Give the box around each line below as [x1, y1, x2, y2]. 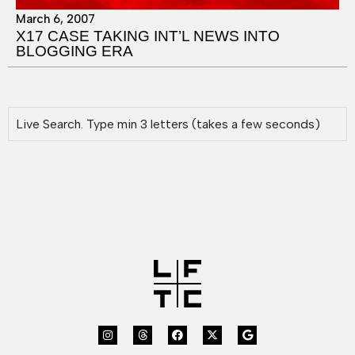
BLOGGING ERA [16, 43, 133, 60]
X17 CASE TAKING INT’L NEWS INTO [16, 28, 280, 45]
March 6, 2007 [16, 12, 95, 27]
